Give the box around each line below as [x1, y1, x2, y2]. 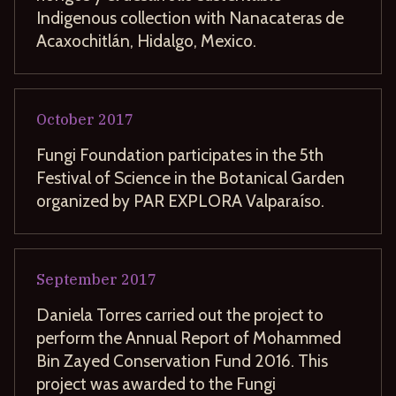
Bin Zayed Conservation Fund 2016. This [36, 349, 328, 371]
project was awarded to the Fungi [36, 372, 276, 394]
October [36, 110, 95, 128]
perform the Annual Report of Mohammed [36, 326, 341, 348]
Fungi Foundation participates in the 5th [36, 143, 324, 165]
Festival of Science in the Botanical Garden [36, 166, 345, 188]
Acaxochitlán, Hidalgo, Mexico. [36, 29, 256, 51]
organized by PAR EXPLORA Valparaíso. [36, 189, 324, 211]
